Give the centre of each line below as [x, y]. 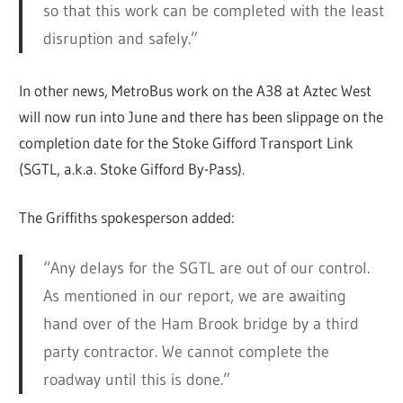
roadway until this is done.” [136, 380]
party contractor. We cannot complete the [186, 352]
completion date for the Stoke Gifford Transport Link [187, 142]
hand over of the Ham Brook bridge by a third [201, 324]
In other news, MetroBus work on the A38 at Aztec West [196, 90]
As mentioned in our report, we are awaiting [194, 296]
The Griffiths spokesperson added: [127, 218]
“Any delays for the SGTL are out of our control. [206, 269]
